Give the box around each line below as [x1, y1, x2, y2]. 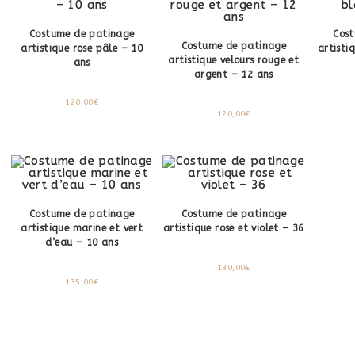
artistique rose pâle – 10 [21, 43, 143, 54]
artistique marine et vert [21, 222, 143, 234]
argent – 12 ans [193, 69, 273, 80]
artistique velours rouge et [168, 55, 300, 66]
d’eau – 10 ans [45, 236, 119, 248]
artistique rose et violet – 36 [162, 222, 304, 234]
